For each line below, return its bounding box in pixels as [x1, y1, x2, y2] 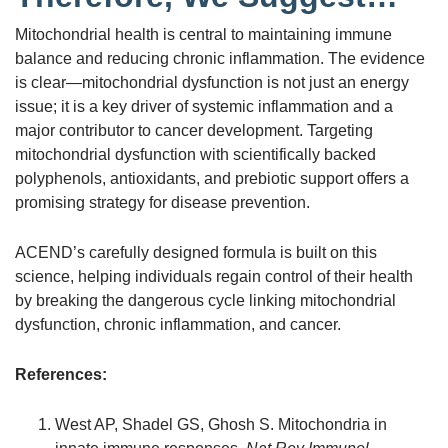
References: [15, 365, 107, 383]
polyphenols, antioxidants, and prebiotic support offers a [15, 169, 409, 187]
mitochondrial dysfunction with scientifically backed [15, 145, 376, 163]
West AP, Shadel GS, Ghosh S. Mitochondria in [55, 415, 387, 433]
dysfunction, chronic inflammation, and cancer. [15, 315, 341, 333]
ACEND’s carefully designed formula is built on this [15, 243, 377, 261]
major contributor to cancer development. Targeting [15, 121, 373, 139]
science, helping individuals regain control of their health [15, 267, 413, 285]
